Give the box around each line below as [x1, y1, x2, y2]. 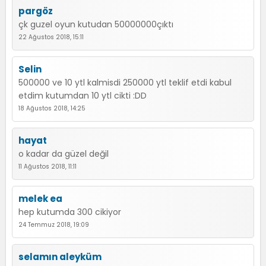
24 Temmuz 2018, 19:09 [18, 220, 89, 229]
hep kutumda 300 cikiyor [18, 206, 121, 218]
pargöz [18, 5, 53, 17]
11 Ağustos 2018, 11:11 [18, 162, 77, 171]
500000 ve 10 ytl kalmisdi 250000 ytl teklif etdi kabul [18, 77, 232, 88]
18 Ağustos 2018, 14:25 [18, 104, 85, 113]
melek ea [18, 192, 62, 205]
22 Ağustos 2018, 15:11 [18, 33, 84, 42]
